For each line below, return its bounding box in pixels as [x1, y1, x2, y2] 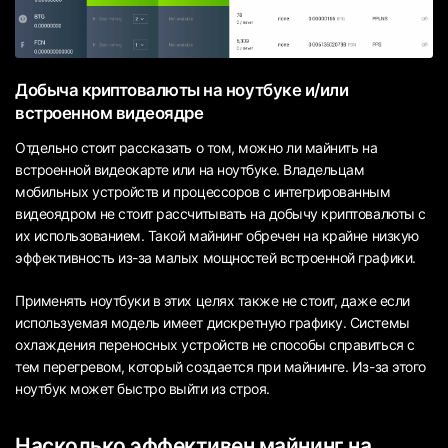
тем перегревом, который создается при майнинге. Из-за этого [15, 358, 426, 376]
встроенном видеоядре [15, 102, 204, 123]
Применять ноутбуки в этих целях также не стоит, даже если [15, 292, 410, 310]
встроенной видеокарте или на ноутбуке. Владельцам [15, 161, 365, 179]
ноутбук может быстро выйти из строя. [15, 380, 270, 398]
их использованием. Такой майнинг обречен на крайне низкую [15, 227, 419, 245]
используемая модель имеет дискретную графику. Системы [15, 314, 410, 332]
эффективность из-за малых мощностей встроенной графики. [15, 249, 416, 267]
